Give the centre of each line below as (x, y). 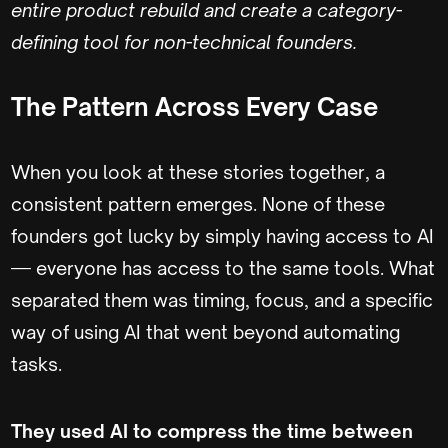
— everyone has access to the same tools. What (223, 267)
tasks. (36, 363)
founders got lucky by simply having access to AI (222, 235)
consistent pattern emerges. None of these (198, 203)
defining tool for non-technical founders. (184, 41)
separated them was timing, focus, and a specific (222, 299)
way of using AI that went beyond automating (205, 331)
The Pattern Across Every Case (194, 106)
